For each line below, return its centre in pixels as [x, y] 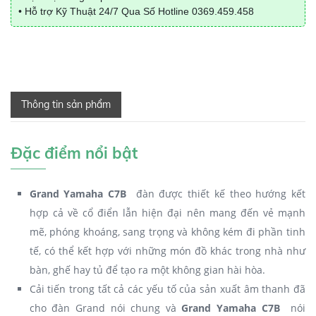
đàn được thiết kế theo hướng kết [221, 194]
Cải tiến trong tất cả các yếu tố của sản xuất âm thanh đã [167, 289]
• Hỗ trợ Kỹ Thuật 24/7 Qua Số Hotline [105, 11]
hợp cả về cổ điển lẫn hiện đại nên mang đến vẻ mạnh [167, 213]
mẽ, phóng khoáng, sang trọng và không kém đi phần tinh [167, 232]
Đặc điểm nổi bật [74, 153]
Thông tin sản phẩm [66, 104]
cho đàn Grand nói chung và [105, 308]
